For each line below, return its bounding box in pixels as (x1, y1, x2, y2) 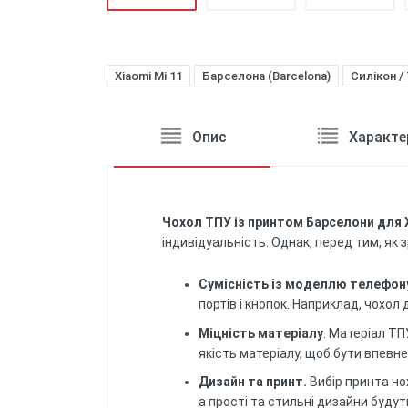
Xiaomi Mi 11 (115, 69, 182, 83)
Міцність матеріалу (199, 325, 323, 341)
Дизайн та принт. (199, 374, 307, 390)
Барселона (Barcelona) (202, 69, 331, 83)
